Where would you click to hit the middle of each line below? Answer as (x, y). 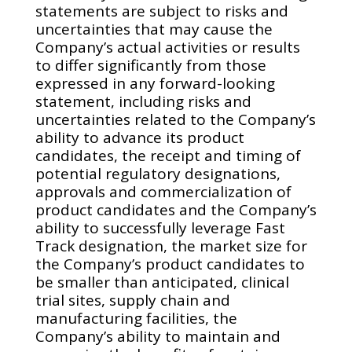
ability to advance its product (139, 137)
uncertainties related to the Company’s (175, 119)
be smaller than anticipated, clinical (162, 282)
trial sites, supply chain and (132, 300)
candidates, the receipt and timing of (168, 156)
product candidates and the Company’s (176, 210)
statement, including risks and (143, 101)
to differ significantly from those (150, 65)
